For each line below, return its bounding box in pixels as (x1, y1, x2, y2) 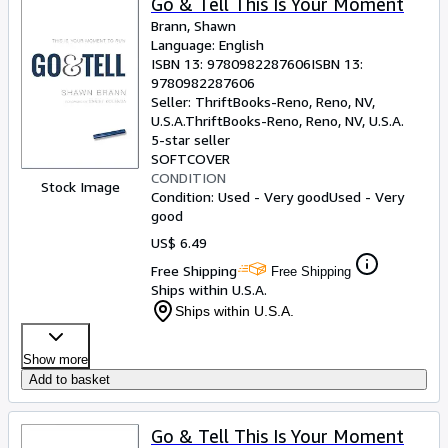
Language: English (151, 36, 264, 53)
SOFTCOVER (151, 150, 230, 167)
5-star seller (151, 131, 230, 148)
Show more (23, 352, 88, 367)
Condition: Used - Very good (151, 188, 329, 205)
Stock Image (40, 178, 120, 195)
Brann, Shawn (151, 17, 236, 34)
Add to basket (29, 372, 110, 387)
